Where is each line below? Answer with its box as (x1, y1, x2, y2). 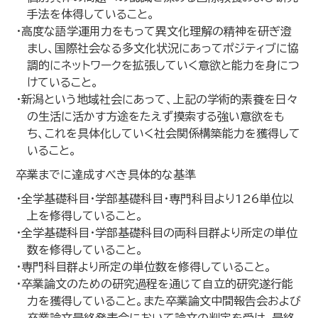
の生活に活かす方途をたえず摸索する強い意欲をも (27, 111, 285, 122)
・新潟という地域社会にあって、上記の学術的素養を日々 (16, 94, 299, 105)
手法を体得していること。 (27, 9, 155, 20)
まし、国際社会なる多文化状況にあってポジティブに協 (27, 43, 300, 54)
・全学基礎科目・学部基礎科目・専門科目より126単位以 (16, 193, 295, 204)
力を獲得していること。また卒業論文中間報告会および (27, 295, 302, 307)
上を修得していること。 (27, 210, 144, 221)
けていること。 (27, 77, 99, 88)
